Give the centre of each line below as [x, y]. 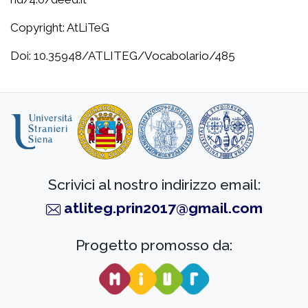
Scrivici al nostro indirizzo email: [154, 184]
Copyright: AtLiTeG [60, 27]
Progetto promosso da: [154, 245]
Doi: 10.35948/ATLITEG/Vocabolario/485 [123, 55]
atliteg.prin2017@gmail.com [163, 208]
